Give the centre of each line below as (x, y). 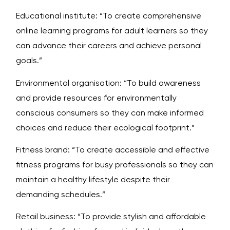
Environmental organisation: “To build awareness (108, 83)
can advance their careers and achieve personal (109, 46)
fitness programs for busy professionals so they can (115, 164)
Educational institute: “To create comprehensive (109, 16)
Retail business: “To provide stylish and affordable (111, 217)
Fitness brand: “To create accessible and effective (113, 149)
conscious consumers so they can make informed (110, 112)
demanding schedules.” (61, 194)
